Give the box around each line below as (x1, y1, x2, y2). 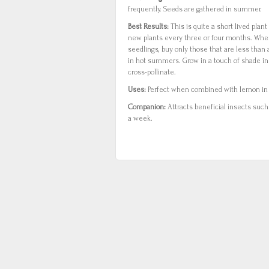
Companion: (128, 103, 168, 111)
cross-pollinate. (128, 68, 176, 76)
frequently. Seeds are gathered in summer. (128, 5, 262, 13)
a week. (128, 114, 153, 122)
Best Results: (128, 22, 171, 31)
